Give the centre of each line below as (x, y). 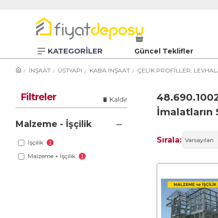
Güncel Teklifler (164, 51)
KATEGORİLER (75, 51)
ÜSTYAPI (70, 70)
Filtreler (38, 97)
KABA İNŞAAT (110, 70)
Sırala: (169, 140)
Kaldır (118, 99)
